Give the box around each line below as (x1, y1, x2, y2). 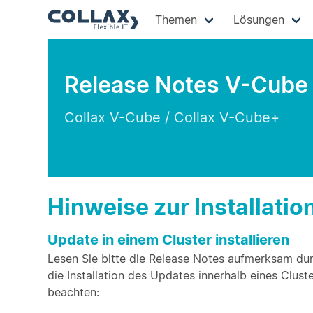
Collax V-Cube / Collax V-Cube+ (64, 109, 279, 126)
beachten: (48, 285, 99, 299)
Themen (154, 13, 197, 27)
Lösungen (233, 13, 284, 27)
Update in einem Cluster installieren (48, 231, 289, 248)
